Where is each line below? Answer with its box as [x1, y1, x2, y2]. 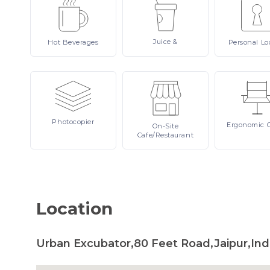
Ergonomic [227, 121, 267, 129]
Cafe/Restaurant [137, 131, 194, 139]
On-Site [152, 122, 179, 130]
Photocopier [52, 118, 95, 126]
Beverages [62, 38, 99, 46]
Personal [228, 38, 261, 46]
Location [36, 198, 113, 219]
